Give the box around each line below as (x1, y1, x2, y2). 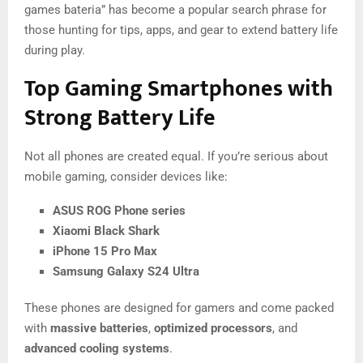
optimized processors (154, 320, 272, 335)
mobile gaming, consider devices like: (24, 169, 228, 184)
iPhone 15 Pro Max (53, 243, 157, 258)
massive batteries (50, 320, 148, 335)
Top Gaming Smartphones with (24, 69, 333, 108)
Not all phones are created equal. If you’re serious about (24, 148, 328, 164)
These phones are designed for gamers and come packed (24, 300, 334, 315)
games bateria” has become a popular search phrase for (24, 2, 327, 17)
